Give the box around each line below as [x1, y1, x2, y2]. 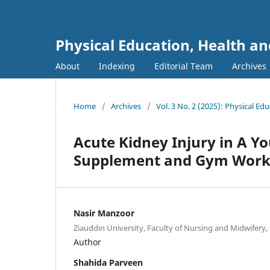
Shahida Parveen [74, 256, 143, 268]
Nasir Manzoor [74, 207, 134, 219]
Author [74, 236, 101, 248]
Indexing [99, 60, 135, 72]
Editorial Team [154, 60, 213, 72]
